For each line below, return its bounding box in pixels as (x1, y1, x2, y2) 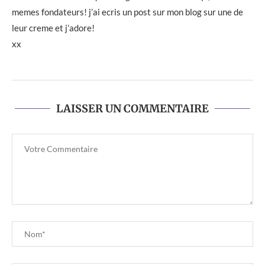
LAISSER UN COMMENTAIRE (56, 101, 209, 115)
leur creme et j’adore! (12, 22, 95, 33)
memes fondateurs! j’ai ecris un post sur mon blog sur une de (12, 6, 243, 17)
